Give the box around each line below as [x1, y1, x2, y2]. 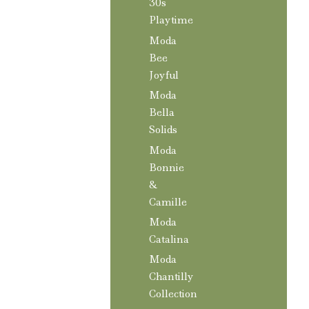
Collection [149, 287, 197, 301]
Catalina [149, 232, 189, 246]
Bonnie [149, 160, 184, 175]
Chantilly [149, 270, 194, 284]
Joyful [149, 68, 179, 82]
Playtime [149, 13, 193, 28]
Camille [149, 195, 187, 209]
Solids [149, 123, 177, 137]
